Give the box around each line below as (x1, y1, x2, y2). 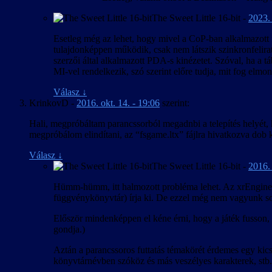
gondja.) (53, 224, 85, 235)
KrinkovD (29, 98, 69, 109)
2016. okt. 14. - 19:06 (76, 98, 160, 109)
